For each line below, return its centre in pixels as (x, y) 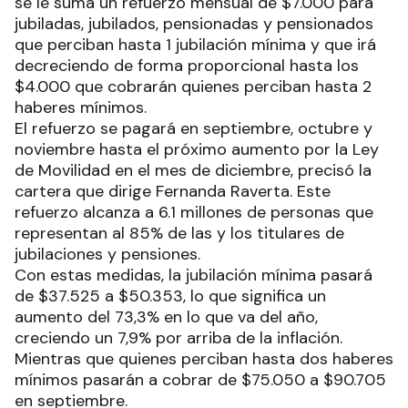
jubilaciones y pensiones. (107, 254)
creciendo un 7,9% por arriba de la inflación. (178, 337)
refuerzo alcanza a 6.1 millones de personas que (194, 212)
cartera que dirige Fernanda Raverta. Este (173, 191)
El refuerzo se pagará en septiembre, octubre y (194, 128)
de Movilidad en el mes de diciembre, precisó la (193, 170)
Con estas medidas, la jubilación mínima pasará (194, 275)
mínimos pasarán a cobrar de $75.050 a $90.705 (200, 379)
